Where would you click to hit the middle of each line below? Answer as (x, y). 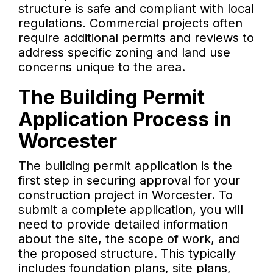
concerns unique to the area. (102, 67)
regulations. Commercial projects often (130, 23)
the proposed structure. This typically (127, 254)
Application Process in (125, 119)
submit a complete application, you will (131, 210)
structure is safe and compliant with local (136, 9)
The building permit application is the (125, 166)
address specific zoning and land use (124, 53)
